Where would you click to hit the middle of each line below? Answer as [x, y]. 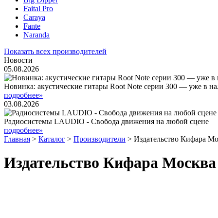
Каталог [52, 139]
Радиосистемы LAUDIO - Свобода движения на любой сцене [106, 121]
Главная [17, 139]
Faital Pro [38, 9]
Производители [100, 139]
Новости [18, 60]
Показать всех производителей [55, 51]
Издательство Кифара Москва [110, 163]
